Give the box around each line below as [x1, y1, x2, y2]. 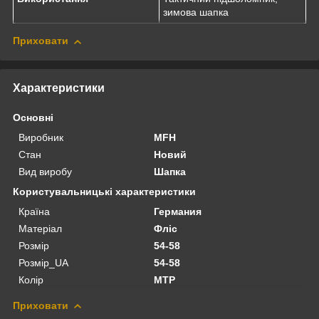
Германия [154, 205, 202, 217]
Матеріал [19, 222, 62, 234]
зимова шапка [163, 6, 229, 19]
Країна [19, 205, 50, 217]
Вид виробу [19, 165, 72, 177]
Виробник [19, 131, 63, 143]
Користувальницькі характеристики [13, 185, 196, 197]
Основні [13, 111, 53, 123]
